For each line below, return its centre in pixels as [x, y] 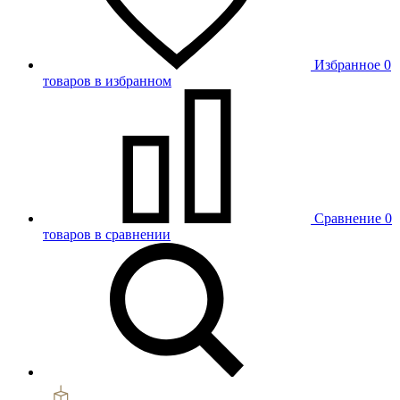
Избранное [347, 65]
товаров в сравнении [107, 234]
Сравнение [348, 218]
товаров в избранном [107, 81]
